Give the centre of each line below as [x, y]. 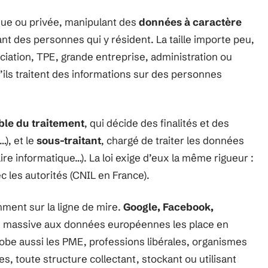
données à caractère [190, 22]
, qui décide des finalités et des [157, 123]
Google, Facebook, [168, 207]
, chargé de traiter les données [173, 140]
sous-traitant [69, 140]
